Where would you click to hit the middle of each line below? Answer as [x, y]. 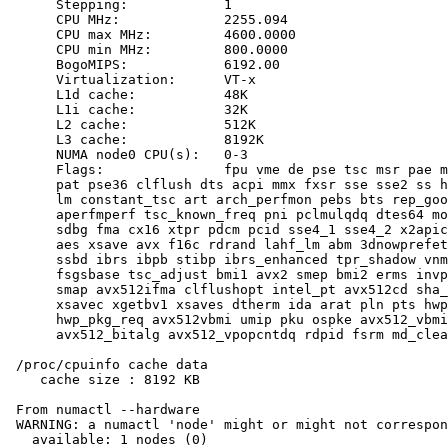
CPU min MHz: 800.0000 [148, 50]
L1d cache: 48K [128, 95]
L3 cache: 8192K [136, 140]
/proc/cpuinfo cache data [108, 365]
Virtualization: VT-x [132, 80]
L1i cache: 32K [128, 110]
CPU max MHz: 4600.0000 [152, 35]
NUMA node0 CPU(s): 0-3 [128, 155]
